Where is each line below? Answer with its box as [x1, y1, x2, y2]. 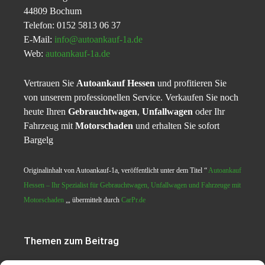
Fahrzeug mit [24, 121, 75, 131]
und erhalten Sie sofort [133, 121, 219, 131]
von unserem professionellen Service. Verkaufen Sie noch [24, 92, 238, 103]
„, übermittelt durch [64, 196, 121, 205]
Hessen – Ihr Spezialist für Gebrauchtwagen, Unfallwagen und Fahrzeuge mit [24, 181, 241, 190]
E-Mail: [24, 34, 54, 45]
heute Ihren [24, 106, 68, 117]
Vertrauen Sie [24, 78, 76, 89]
